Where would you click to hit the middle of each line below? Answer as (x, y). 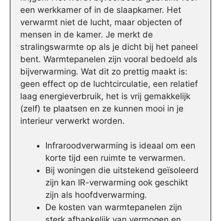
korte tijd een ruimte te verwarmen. (115, 158)
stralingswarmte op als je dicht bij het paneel (109, 47)
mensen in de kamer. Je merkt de (87, 34)
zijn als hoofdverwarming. (96, 195)
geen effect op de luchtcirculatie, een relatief (109, 84)
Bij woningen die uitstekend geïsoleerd (122, 170)
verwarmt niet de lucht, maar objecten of (101, 22)
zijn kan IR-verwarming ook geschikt (117, 183)
